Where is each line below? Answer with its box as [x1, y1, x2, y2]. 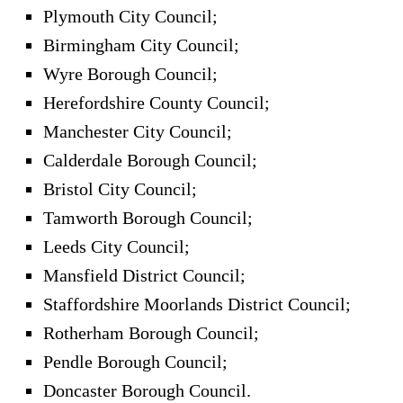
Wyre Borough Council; [43, 63, 218, 84]
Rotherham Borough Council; [43, 322, 259, 343]
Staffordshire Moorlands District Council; [43, 293, 351, 314]
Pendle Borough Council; [43, 351, 228, 372]
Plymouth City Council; [43, 5, 218, 26]
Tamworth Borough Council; [43, 207, 253, 228]
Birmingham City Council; [43, 34, 239, 55]
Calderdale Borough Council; [43, 149, 257, 170]
